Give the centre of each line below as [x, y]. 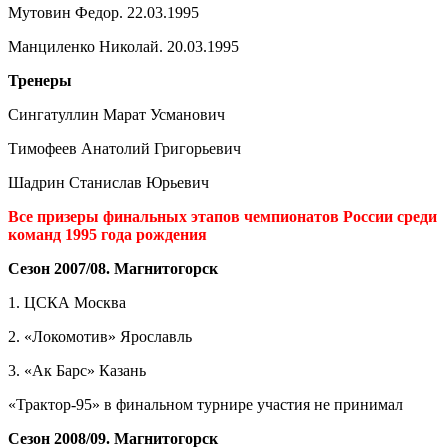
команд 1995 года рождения [107, 234]
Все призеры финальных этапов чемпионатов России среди [222, 216]
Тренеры [40, 80]
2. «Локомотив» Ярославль [100, 336]
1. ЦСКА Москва [67, 302]
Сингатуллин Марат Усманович [116, 114]
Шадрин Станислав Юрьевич [108, 182]
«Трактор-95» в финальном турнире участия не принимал [205, 404]
